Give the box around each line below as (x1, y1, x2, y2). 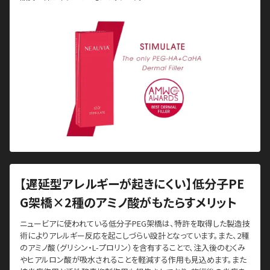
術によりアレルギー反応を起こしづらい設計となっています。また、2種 (20, 230, 249, 242)
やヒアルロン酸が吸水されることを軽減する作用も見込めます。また (20, 254, 246, 266)
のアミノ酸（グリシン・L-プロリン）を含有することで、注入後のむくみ (20, 242, 245, 254)
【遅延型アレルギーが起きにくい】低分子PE (20, 175, 244, 193)
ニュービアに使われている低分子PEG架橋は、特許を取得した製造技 (20, 218, 250, 230)
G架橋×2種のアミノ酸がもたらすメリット (20, 193, 237, 212)
